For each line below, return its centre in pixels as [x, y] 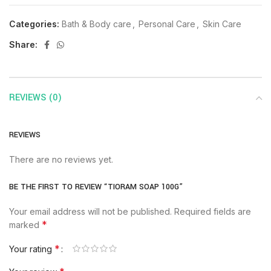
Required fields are [213, 211]
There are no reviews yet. [61, 159]
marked [25, 225]
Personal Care [167, 24]
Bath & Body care [96, 24]
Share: [23, 44]
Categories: [34, 24]
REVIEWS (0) [35, 98]
